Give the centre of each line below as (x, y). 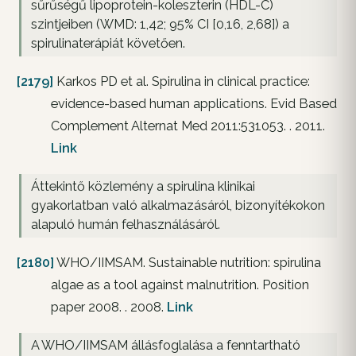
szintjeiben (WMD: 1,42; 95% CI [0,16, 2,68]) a (160, 24)
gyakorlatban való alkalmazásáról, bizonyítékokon (178, 205)
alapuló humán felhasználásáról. (126, 224)
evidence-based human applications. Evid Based (194, 103)
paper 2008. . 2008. (109, 307)
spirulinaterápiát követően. (108, 43)
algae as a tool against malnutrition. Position (180, 284)
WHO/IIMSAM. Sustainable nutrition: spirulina (188, 262)
